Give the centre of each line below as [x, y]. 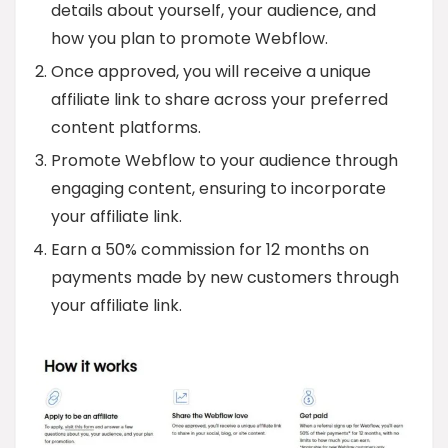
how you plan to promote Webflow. [189, 38]
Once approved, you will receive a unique [211, 71]
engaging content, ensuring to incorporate [218, 188]
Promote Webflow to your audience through [224, 160]
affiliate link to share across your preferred [219, 99]
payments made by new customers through [225, 277]
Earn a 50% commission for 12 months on [210, 249]
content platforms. [126, 127]
